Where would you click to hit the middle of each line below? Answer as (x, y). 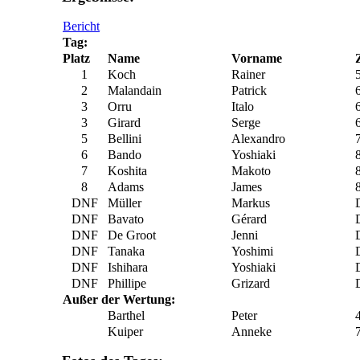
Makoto (251, 171)
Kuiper (125, 331)
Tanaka (126, 251)
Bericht (81, 26)
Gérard (249, 219)
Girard (124, 123)
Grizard (251, 283)
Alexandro (258, 139)
